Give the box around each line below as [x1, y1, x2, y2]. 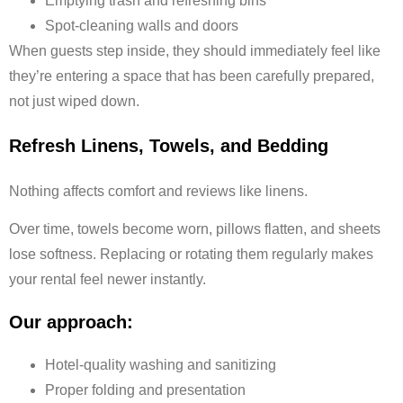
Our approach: [9, 311, 133, 332]
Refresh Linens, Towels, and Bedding [9, 136, 328, 157]
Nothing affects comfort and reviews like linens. [9, 184, 308, 200]
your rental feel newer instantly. [9, 272, 206, 288]
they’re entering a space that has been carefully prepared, [9, 67, 374, 84]
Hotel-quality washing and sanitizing [45, 356, 276, 372]
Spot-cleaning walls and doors [45, 17, 238, 33]
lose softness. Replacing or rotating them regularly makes [9, 246, 373, 263]
